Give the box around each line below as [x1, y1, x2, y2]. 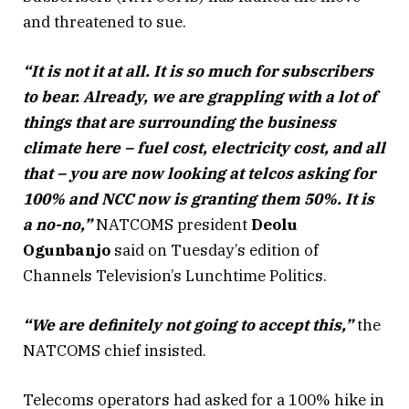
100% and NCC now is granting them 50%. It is [23, 188, 374, 209]
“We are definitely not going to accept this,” [23, 314, 353, 335]
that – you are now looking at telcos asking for [23, 163, 375, 184]
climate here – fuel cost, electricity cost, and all [23, 137, 385, 158]
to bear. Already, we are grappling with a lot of [23, 86, 377, 107]
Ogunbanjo [23, 239, 110, 260]
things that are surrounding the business [23, 111, 336, 132]
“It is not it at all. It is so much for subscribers [23, 60, 373, 81]
